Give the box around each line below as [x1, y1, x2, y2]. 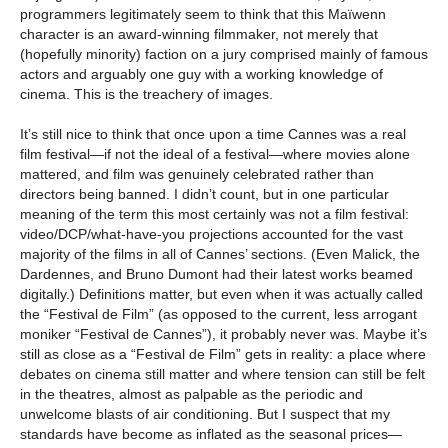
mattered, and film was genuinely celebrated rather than [20, 166, 374, 183]
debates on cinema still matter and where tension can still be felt [20, 366, 425, 383]
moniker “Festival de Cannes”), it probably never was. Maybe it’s [20, 326, 427, 343]
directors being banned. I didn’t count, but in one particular [20, 186, 389, 203]
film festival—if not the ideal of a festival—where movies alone [20, 146, 410, 163]
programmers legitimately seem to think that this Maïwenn [20, 6, 386, 23]
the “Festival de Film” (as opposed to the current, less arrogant [20, 306, 417, 323]
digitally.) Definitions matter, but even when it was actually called [20, 286, 423, 303]
